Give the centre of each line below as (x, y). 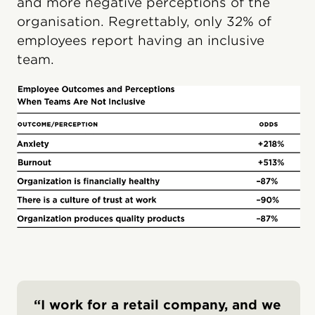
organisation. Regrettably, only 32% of (144, 22)
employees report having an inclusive (141, 41)
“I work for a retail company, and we (157, 304)
